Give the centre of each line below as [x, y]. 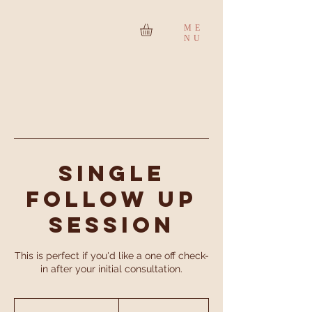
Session [111, 225]
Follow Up [111, 199]
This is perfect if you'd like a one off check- [111, 255]
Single [111, 173]
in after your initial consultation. [111, 268]
